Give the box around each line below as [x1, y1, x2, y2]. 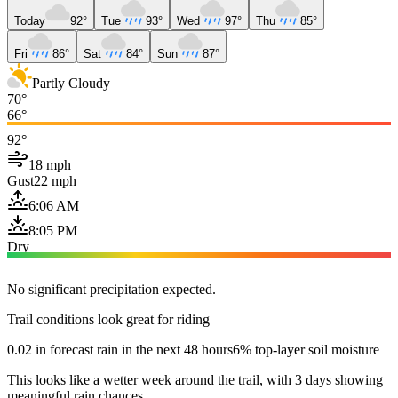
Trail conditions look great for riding [7, 311, 210, 327]
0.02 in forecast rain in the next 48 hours [7, 341, 233, 357]
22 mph [34, 172, 76, 188]
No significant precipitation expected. [7, 281, 216, 297]
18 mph [28, 156, 71, 172]
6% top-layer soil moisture [233, 341, 379, 357]
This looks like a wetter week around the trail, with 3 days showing [7, 371, 383, 387]
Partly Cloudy [32, 75, 110, 91]
